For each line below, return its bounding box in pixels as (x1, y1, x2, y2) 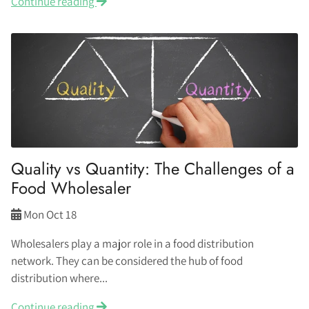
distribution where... (11, 270, 108, 286)
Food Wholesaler (11, 176, 131, 201)
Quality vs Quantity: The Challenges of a (11, 157, 295, 181)
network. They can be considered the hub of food (11, 253, 243, 269)
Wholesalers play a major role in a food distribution (11, 236, 254, 252)
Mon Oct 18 (23, 207, 77, 223)
